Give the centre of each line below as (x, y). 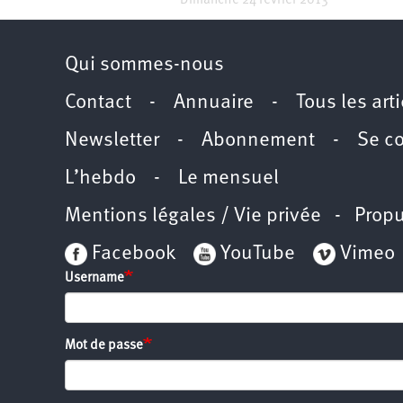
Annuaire (214, 103)
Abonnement (258, 140)
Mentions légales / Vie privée (193, 216)
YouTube (255, 254)
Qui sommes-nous (144, 65)
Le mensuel (228, 178)
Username (94, 278)
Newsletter (112, 140)
